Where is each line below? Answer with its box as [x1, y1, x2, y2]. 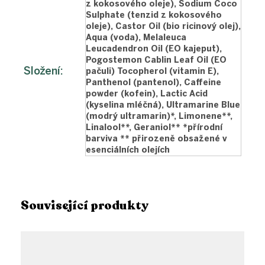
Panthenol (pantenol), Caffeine [86, 77, 221, 88]
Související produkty [21, 198, 148, 214]
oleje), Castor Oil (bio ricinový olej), [86, 21, 241, 32]
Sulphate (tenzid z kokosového [86, 10, 222, 21]
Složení [24, 64, 60, 78]
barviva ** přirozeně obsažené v [86, 134, 227, 144]
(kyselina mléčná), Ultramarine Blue [86, 100, 240, 111]
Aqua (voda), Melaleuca [86, 33, 186, 43]
